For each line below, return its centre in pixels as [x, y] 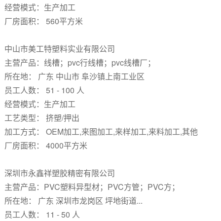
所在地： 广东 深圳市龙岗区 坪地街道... [73, 201]
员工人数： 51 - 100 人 [44, 90]
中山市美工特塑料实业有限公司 [60, 49]
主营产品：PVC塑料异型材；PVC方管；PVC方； [92, 187]
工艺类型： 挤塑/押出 [42, 118]
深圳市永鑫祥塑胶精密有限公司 [60, 173]
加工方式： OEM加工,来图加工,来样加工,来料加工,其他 [101, 131]
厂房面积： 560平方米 [43, 21]
